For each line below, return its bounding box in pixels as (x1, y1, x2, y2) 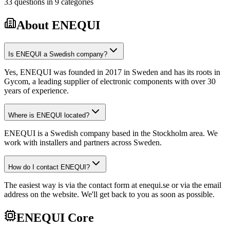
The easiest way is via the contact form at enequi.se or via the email (4, 181, 221, 190)
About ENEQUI (16, 18, 100, 32)
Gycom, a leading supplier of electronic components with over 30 (4, 77, 216, 86)
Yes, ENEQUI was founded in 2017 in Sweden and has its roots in (4, 68, 220, 77)
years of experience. (4, 86, 69, 95)
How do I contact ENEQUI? (8, 163, 90, 171)
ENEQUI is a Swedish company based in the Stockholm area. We (4, 129, 218, 138)
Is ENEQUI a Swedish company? (8, 50, 107, 59)
